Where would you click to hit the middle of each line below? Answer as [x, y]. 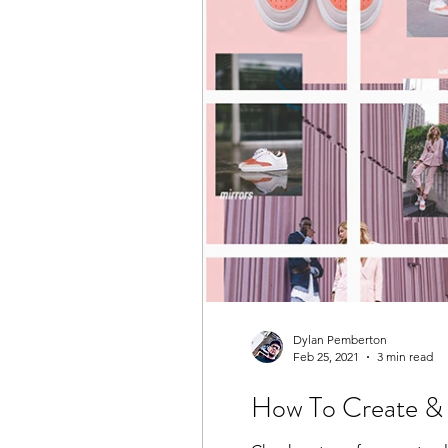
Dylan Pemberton [340, 339]
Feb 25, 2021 [326, 356]
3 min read [405, 356]
